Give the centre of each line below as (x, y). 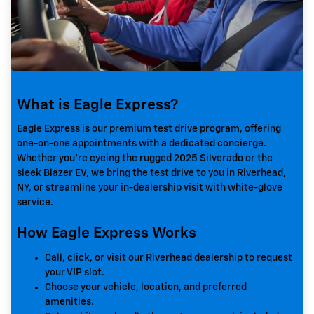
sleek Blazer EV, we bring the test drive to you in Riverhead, (151, 173)
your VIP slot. (75, 272)
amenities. (69, 302)
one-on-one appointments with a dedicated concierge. (142, 144)
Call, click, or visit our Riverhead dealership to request (169, 258)
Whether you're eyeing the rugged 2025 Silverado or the (145, 159)
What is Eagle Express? (97, 105)
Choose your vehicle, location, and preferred (146, 287)
